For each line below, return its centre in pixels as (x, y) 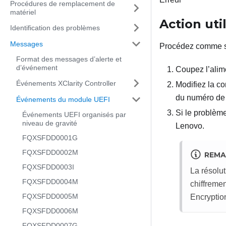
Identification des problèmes (55, 27)
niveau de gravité (50, 123)
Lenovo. (190, 126)
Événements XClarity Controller (66, 83)
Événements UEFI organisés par (74, 115)
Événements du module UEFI (63, 99)
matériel (23, 12)
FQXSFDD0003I (48, 167)
